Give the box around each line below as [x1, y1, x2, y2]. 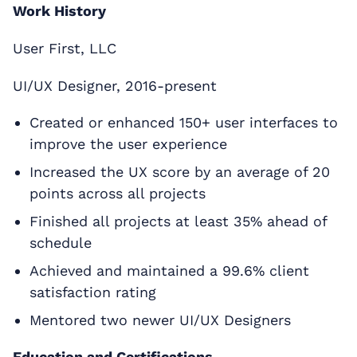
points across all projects [29, 184, 206, 202]
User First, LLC [13, 39, 116, 57]
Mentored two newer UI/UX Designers [29, 311, 291, 328]
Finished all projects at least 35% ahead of [29, 212, 327, 229]
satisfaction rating [29, 283, 156, 300]
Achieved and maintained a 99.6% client [29, 261, 309, 279]
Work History [13, 2, 106, 19]
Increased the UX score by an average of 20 [29, 163, 330, 180]
